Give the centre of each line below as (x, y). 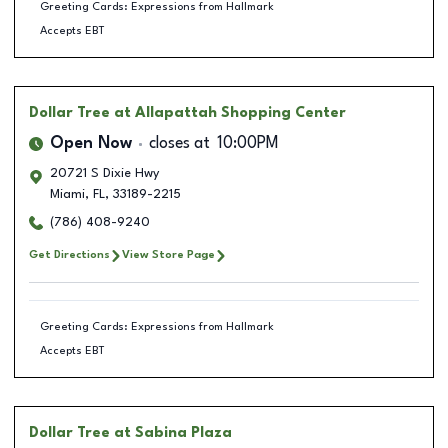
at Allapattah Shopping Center (230, 113)
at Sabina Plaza (173, 433)
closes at (179, 144)
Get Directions (69, 255)
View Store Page (168, 255)
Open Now (91, 144)
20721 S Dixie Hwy (104, 173)
